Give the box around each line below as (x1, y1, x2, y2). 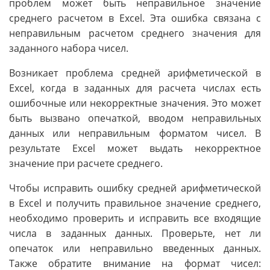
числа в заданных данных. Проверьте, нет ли (9, 227, 261, 240)
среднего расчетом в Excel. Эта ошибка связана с (9, 11, 261, 25)
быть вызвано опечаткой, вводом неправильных (9, 111, 261, 125)
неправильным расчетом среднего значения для (9, 27, 261, 40)
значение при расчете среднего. (9, 157, 163, 171)
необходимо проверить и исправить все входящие (9, 212, 261, 225)
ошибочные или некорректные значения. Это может (9, 96, 261, 110)
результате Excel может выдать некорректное (9, 142, 261, 155)
